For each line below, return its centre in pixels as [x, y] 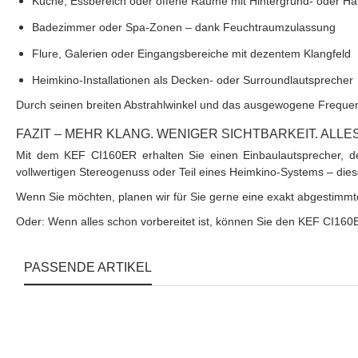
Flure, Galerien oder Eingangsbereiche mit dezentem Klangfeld [191, 54]
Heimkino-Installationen [91, 80]
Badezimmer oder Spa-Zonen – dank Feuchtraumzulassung [184, 28]
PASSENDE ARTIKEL [88, 268]
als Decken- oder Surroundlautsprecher [252, 80]
